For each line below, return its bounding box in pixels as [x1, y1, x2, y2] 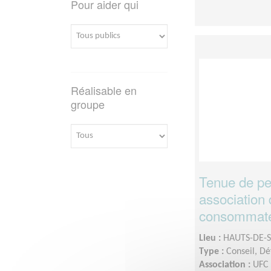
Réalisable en [71, 82, 137, 98]
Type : [199, 246, 226, 256]
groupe [71, 96, 105, 112]
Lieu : [199, 233, 223, 243]
